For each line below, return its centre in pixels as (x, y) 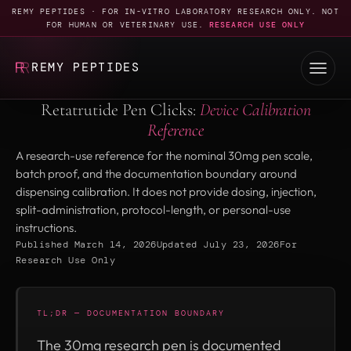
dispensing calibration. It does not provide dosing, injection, (166, 192)
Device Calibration (255, 110)
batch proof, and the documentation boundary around (156, 174)
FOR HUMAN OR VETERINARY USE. (125, 25)
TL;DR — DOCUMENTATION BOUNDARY (131, 313)
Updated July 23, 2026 (218, 244)
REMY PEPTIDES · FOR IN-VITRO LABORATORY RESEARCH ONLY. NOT (175, 11)
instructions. (46, 228)
